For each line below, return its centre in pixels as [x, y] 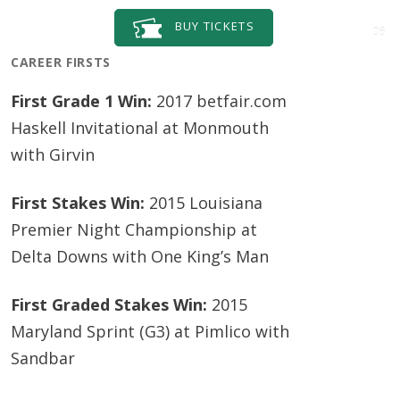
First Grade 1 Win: [83, 101]
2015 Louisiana [206, 203]
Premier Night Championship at [134, 229]
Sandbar [43, 358]
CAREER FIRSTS [61, 62]
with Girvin [53, 154]
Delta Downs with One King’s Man [140, 256]
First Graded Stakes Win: [111, 304]
